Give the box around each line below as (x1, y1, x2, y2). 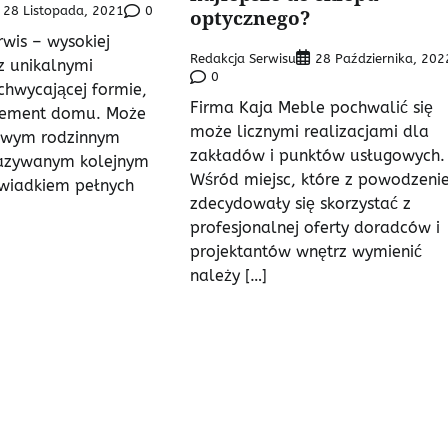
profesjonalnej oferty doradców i (189, 218, 440, 238)
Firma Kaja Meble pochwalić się (189, 98, 433, 118)
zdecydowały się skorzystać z (189, 194, 411, 214)
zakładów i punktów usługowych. (189, 146, 445, 166)
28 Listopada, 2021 (3, 3, 125, 19)
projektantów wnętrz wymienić (189, 242, 422, 262)
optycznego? (189, 5, 310, 32)
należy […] (189, 266, 267, 286)
